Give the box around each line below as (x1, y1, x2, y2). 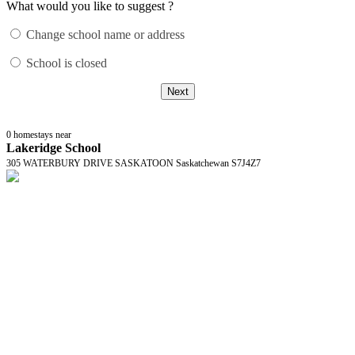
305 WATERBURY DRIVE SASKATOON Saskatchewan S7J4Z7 (6, 157, 261, 169)
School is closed (26, 55, 107, 70)
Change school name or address (26, 27, 185, 41)
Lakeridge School (6, 140, 101, 155)
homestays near (13, 128, 71, 140)
